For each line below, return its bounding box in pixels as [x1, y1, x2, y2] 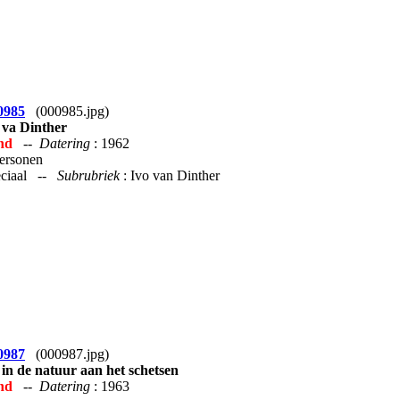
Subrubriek [57, 167, 123, 183]
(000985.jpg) [25, 103, 109, 119]
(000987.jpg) [25, 346, 109, 362]
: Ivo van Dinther [123, 167, 220, 183]
